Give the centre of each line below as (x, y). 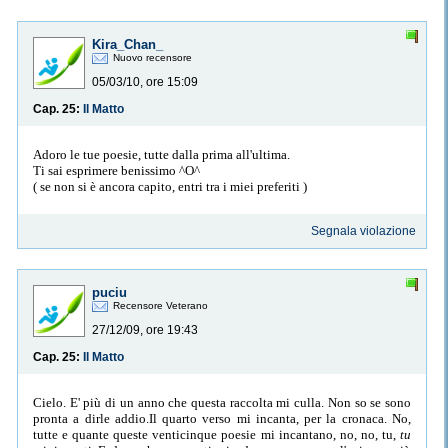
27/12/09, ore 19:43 (145, 330)
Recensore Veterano (160, 306)
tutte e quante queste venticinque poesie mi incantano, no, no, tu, (216, 434)
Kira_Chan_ (127, 45)
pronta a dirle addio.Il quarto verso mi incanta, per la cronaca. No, (222, 418)
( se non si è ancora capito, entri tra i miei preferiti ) (170, 186)
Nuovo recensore (152, 58)
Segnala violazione (364, 231)
